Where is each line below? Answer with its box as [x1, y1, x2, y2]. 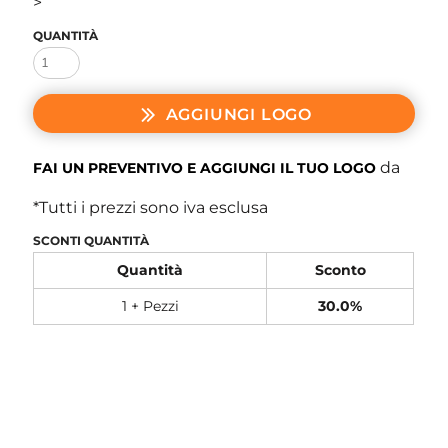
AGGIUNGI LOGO [165, 104, 312, 124]
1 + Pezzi [121, 296, 179, 315]
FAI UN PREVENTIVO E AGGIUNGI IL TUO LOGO [33, 158, 377, 177]
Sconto [314, 260, 366, 279]
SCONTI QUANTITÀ [33, 232, 150, 248]
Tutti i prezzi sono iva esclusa [39, 197, 269, 217]
